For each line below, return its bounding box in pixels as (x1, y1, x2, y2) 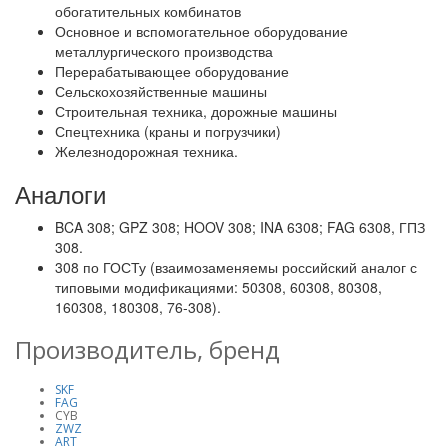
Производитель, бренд (15, 332, 280, 366)
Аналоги (15, 175, 106, 211)
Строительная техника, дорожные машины (55, 100, 337, 121)
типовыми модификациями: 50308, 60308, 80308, (55, 276, 382, 297)
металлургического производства (55, 40, 273, 61)
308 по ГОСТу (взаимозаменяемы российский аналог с (55, 256, 417, 277)
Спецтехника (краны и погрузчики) (55, 120, 281, 141)
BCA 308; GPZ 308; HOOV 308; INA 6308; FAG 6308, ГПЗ (55, 216, 425, 237)
